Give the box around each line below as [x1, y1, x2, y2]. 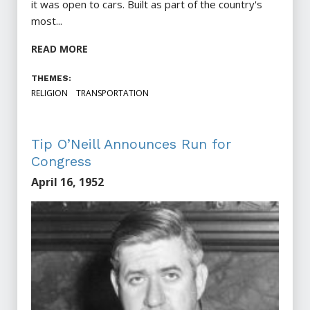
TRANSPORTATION [76, 87, 149, 100]
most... [31, 14, 62, 28]
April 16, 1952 [31, 174, 104, 190]
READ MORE [31, 42, 88, 56]
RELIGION [31, 87, 68, 100]
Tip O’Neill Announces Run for [31, 136, 231, 153]
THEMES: [31, 73, 71, 84]
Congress [31, 153, 91, 170]
